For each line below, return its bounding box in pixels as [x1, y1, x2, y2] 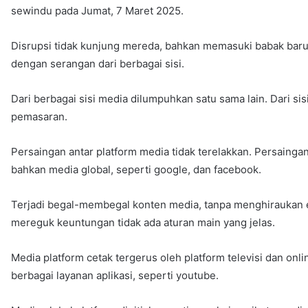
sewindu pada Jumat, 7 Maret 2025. [11, 3, 184, 17]
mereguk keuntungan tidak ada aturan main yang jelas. [11, 215, 276, 229]
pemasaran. [11, 109, 68, 123]
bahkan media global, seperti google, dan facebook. [11, 162, 262, 176]
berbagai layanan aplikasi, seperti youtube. [11, 268, 219, 282]
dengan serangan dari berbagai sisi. [11, 56, 185, 70]
